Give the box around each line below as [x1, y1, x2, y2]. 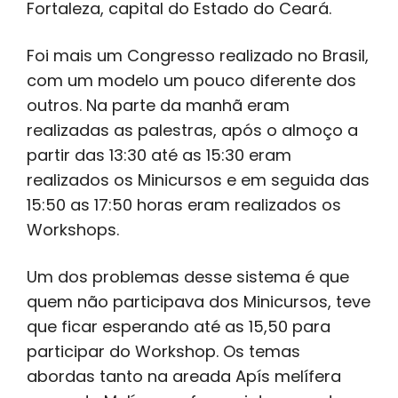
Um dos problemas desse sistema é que [27, 266, 349, 289]
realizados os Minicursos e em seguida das [27, 169, 370, 192]
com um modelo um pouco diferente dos [27, 69, 356, 92]
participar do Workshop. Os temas [27, 340, 300, 363]
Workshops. [27, 219, 119, 242]
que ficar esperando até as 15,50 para [27, 315, 330, 338]
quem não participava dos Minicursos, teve [27, 291, 370, 314]
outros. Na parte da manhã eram [27, 94, 290, 117]
